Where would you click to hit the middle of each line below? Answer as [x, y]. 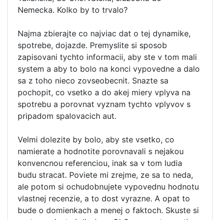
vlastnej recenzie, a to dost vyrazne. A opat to [104, 198]
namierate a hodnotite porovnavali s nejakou [101, 151]
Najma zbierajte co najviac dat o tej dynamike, [104, 33]
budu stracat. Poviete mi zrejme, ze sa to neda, [105, 175]
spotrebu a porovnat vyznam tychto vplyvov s [104, 104]
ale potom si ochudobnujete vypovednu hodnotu [108, 187]
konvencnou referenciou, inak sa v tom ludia [100, 163]
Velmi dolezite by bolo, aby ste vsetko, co [96, 139]
